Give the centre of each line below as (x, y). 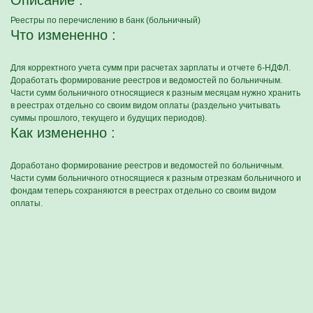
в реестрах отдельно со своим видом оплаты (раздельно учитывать (145, 105)
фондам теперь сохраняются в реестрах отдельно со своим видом (143, 191)
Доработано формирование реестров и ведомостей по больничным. (147, 166)
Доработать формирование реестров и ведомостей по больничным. (146, 80)
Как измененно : (63, 133)
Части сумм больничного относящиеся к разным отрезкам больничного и (156, 178)
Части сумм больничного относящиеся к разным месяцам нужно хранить (155, 93)
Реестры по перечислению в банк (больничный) (105, 20)
